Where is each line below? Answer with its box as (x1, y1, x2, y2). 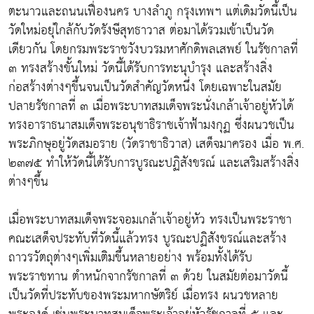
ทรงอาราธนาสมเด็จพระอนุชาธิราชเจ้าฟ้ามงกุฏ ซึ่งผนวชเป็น (8, 114, 294, 137)
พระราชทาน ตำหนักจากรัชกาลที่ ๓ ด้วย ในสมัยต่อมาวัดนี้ (8, 265, 288, 289)
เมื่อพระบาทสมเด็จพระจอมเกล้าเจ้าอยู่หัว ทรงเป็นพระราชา (8, 208, 292, 232)
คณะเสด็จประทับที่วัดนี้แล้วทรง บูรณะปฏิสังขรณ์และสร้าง (8, 227, 287, 251)
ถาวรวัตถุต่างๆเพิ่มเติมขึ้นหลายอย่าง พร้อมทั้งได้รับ (8, 246, 252, 270)
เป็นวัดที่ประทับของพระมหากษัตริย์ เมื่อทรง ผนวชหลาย (8, 284, 278, 308)
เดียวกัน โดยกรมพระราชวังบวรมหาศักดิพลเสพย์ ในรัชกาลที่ (8, 38, 298, 62)
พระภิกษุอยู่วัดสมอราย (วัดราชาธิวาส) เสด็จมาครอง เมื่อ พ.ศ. (8, 132, 304, 156)
